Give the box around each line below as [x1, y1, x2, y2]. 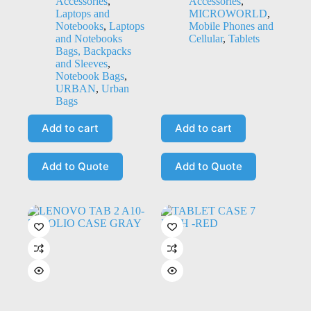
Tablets [228, 32, 260, 44]
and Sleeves [56, 57, 108, 69]
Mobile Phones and [188, 19, 274, 32]
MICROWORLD [188, 7, 267, 19]
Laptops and [56, 7, 110, 19]
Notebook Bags [56, 69, 124, 82]
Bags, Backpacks [56, 44, 131, 57]
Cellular [188, 32, 223, 44]
